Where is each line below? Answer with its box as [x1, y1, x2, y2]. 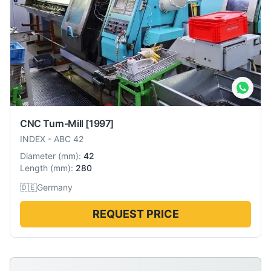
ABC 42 [54, 134, 83, 145]
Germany [37, 182, 73, 193]
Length [20, 163, 48, 174]
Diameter [20, 151, 56, 162]
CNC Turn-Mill [20, 117, 83, 130]
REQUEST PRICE [92, 207, 179, 221]
